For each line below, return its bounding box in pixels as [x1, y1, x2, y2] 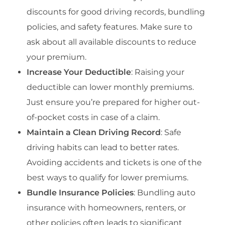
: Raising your [131, 67, 184, 77]
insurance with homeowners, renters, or [26, 203, 186, 213]
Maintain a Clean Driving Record [26, 128, 161, 138]
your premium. [26, 52, 86, 62]
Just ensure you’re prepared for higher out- [26, 97, 200, 107]
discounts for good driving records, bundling [26, 7, 205, 17]
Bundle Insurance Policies [26, 188, 134, 198]
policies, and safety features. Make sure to [26, 22, 192, 32]
